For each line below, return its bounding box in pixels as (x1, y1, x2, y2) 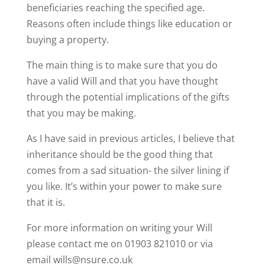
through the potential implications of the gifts (26, 91, 230, 104)
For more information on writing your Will (26, 221, 212, 234)
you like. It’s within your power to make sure (26, 180, 222, 193)
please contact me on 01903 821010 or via (26, 237, 213, 250)
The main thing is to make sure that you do (26, 59, 218, 72)
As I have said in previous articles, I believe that (26, 132, 235, 145)
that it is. (26, 196, 65, 209)
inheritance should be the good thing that (26, 148, 213, 161)
